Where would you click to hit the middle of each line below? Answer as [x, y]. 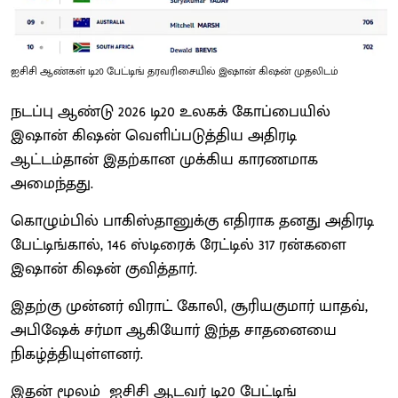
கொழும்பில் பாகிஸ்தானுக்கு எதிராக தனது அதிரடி [192, 222]
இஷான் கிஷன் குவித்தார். [104, 270]
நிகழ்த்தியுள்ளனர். [77, 355]
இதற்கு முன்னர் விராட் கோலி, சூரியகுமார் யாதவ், [189, 307]
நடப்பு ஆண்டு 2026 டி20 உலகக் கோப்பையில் [171, 112]
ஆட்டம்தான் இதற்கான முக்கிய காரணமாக [164, 160]
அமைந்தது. [52, 184]
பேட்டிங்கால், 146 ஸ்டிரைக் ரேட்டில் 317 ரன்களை [179, 246]
